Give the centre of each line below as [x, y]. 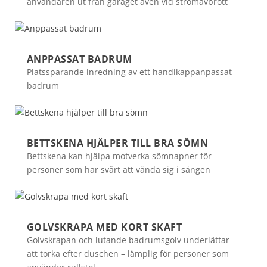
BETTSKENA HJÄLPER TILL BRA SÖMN [117, 143]
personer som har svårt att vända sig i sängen [118, 170]
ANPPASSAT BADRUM [79, 59]
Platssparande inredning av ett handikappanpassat [129, 72]
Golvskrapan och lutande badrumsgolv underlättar [128, 240]
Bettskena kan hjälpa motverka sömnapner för [119, 156]
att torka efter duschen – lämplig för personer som [128, 254]
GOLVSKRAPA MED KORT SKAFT [104, 227]
